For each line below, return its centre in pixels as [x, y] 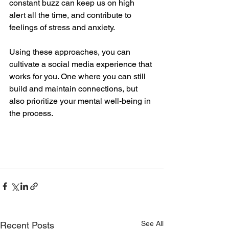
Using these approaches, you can [71, 52]
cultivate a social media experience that [82, 64]
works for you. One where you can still [78, 77]
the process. [32, 113]
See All [152, 224]
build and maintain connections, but [74, 89]
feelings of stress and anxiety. [63, 28]
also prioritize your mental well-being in [81, 101]
